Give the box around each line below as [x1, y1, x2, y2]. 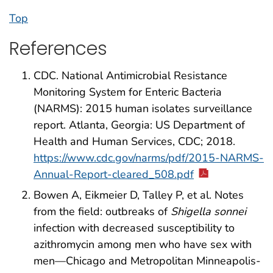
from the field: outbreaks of [34, 204, 171, 219]
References [9, 35, 107, 61]
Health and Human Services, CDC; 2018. [34, 134, 235, 149]
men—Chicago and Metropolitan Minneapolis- [34, 253, 261, 269]
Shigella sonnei [171, 204, 246, 219]
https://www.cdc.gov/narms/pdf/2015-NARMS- [34, 151, 264, 166]
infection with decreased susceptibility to [34, 221, 235, 236]
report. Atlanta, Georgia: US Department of [34, 118, 245, 133]
